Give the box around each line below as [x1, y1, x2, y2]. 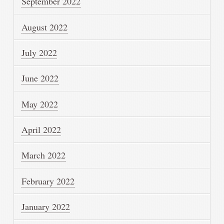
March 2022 [21, 149, 66, 161]
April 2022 [21, 123, 61, 136]
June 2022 [21, 72, 59, 84]
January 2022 [21, 200, 70, 213]
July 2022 [21, 46, 57, 58]
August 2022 [21, 20, 68, 33]
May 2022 [21, 97, 58, 110]
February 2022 [21, 174, 75, 187]
